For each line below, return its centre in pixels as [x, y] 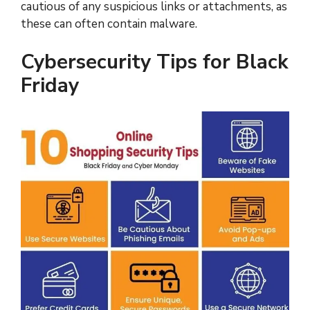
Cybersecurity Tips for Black [155, 62]
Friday [50, 85]
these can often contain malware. [109, 24]
